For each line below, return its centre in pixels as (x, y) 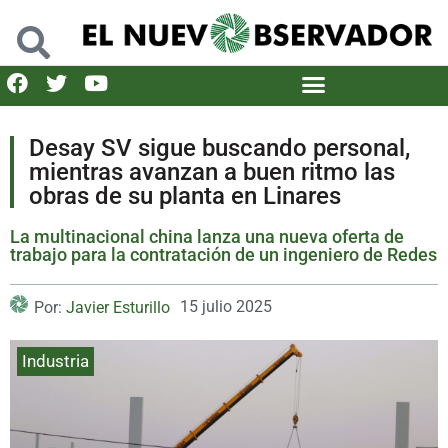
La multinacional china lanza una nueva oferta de (207, 236)
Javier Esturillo (118, 307)
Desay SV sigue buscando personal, (219, 147)
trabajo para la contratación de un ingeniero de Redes (223, 254)
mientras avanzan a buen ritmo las (212, 171)
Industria (55, 360)
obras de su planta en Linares (185, 195)
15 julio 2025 (226, 306)
